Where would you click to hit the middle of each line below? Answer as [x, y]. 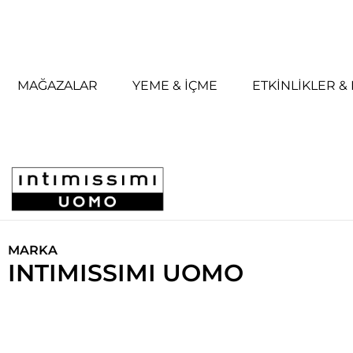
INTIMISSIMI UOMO [126, 273]
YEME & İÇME [175, 86]
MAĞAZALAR [58, 86]
